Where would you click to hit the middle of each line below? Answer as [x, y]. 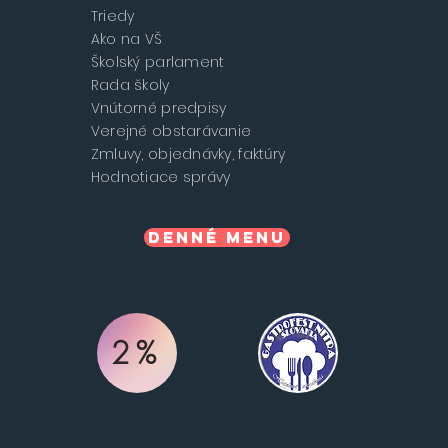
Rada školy [130, 85]
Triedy [112, 16]
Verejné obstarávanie [171, 131]
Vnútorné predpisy [158, 108]
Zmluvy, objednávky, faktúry [188, 154]
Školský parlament [157, 62]
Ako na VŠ [126, 39]
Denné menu [216, 237]
